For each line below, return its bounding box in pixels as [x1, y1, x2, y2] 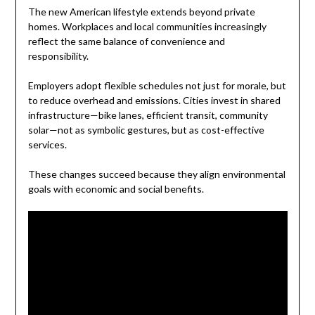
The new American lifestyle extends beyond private [27, 5, 255, 18]
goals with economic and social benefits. [27, 182, 204, 195]
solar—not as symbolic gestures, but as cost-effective [27, 123, 264, 136]
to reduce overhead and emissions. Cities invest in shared [27, 94, 281, 106]
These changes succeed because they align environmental [27, 167, 285, 180]
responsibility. [27, 49, 89, 62]
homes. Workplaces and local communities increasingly [27, 20, 266, 32]
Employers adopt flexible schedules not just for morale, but [27, 79, 286, 91]
